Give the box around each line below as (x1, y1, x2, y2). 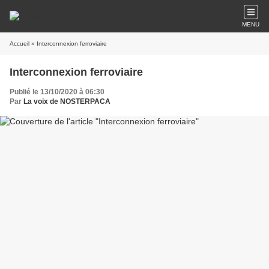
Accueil (10, 40, 29, 47)
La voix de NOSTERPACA (23, 97, 110, 106)
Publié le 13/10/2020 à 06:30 (10, 88, 104, 96)
